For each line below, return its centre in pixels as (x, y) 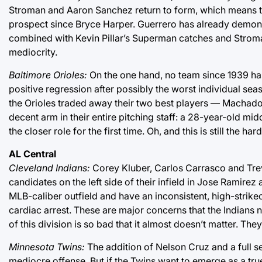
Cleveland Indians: (49, 168)
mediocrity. (33, 52)
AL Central (32, 154)
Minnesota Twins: (47, 247)
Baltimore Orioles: (48, 75)
